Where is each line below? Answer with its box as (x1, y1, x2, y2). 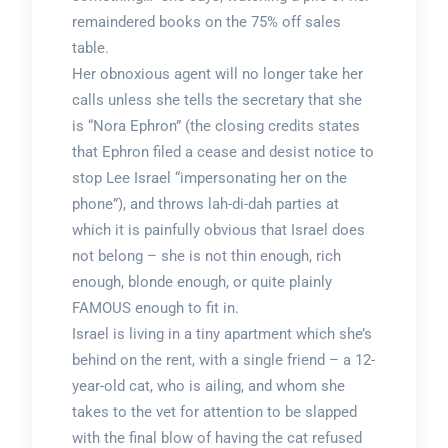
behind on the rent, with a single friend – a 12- (71, 351, 375, 369)
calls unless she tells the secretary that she (71, 91, 362, 109)
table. (71, 39, 109, 57)
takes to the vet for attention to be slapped (71, 403, 357, 421)
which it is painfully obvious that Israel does (71, 221, 365, 239)
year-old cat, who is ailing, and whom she (71, 377, 345, 395)
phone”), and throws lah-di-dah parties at (71, 195, 339, 213)
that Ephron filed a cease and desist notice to (71, 143, 374, 161)
